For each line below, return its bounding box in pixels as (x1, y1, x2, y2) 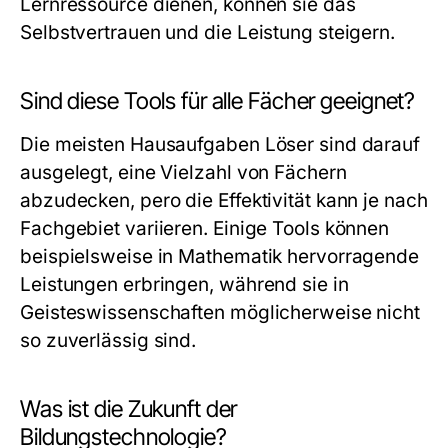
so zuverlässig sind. (20, 329, 197, 352)
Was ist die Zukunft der (20, 395, 238, 423)
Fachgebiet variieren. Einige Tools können (20, 217, 390, 240)
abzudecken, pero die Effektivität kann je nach (20, 189, 428, 212)
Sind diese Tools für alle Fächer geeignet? (20, 87, 416, 115)
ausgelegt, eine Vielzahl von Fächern (20, 161, 347, 184)
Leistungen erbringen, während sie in (20, 273, 349, 296)
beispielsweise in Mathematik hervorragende (20, 245, 420, 268)
